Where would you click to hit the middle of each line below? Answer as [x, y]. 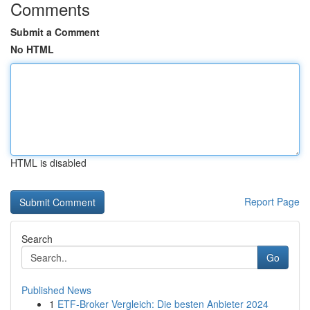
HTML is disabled [48, 163]
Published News [56, 290]
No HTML [32, 49]
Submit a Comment [55, 32]
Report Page [272, 201]
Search [37, 239]
